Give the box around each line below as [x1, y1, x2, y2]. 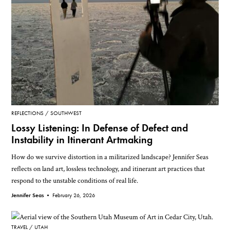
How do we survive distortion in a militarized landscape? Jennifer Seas [11, 151, 209, 162]
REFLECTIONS [11, 109, 44, 117]
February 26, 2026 [52, 191, 95, 199]
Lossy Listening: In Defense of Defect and [11, 121, 188, 135]
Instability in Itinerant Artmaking [11, 133, 153, 146]
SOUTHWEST [50, 109, 82, 117]
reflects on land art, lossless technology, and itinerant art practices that [11, 163, 205, 174]
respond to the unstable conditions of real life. [11, 175, 139, 185]
